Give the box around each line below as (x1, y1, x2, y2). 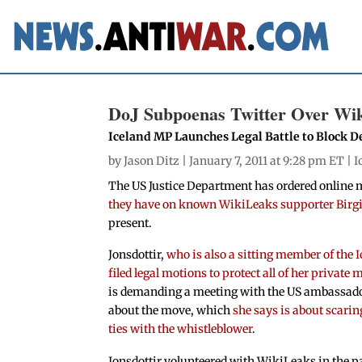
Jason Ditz (124, 153, 180, 168)
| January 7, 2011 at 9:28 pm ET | (179, 153, 355, 168)
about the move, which (108, 303, 234, 318)
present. (108, 215, 153, 230)
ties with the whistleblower (108, 322, 253, 337)
